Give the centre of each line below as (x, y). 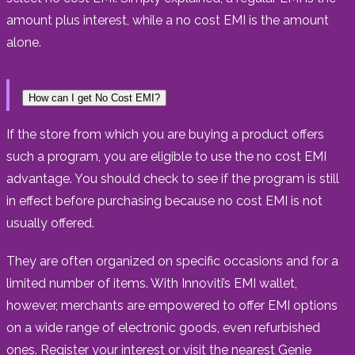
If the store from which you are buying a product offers (165, 134)
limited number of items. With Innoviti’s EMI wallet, (152, 283)
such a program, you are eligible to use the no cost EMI (166, 156)
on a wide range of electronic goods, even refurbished (163, 327)
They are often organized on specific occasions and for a (172, 261)
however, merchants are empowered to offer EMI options (172, 305)
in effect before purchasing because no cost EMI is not (164, 200)
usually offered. (50, 223)
